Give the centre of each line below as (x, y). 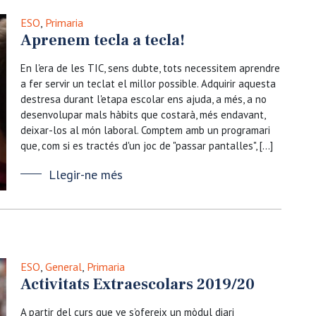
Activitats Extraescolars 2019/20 (138, 284)
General (63, 267)
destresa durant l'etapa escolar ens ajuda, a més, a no (144, 99)
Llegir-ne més (86, 175)
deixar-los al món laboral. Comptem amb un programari (145, 130)
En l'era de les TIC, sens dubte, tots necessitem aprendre (150, 68)
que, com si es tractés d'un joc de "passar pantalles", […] (147, 146)
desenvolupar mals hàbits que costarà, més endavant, (143, 115)
